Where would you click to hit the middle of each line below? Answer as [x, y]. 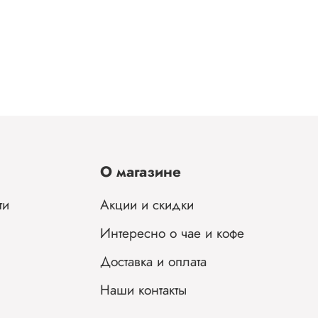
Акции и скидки [147, 205]
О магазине [141, 172]
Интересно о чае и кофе [172, 233]
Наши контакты [143, 290]
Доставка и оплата [153, 262]
